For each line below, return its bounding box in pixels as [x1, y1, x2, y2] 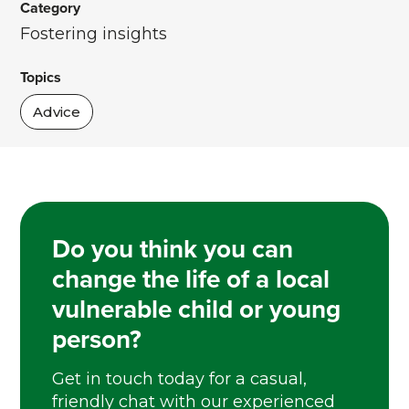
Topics [20, 67, 62, 88]
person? [52, 320, 142, 357]
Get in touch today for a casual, [52, 369, 308, 389]
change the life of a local [52, 260, 330, 297]
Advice [33, 103, 81, 121]
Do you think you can [52, 230, 294, 267]
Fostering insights [20, 24, 168, 44]
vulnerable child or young [52, 290, 341, 327]
